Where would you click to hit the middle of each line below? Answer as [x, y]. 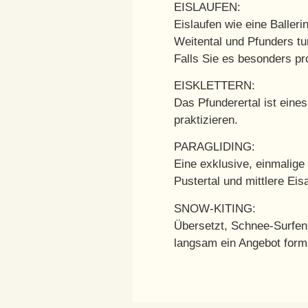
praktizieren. [206, 120]
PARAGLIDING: [214, 147]
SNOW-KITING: [214, 208]
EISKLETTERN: [214, 86]
